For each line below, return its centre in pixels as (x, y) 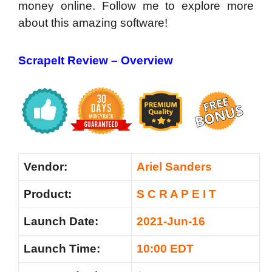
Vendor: (46, 167)
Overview (147, 60)
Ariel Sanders (174, 167)
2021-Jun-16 (171, 222)
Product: (48, 194)
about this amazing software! (93, 22)
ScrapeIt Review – (70, 60)
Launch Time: (62, 249)
